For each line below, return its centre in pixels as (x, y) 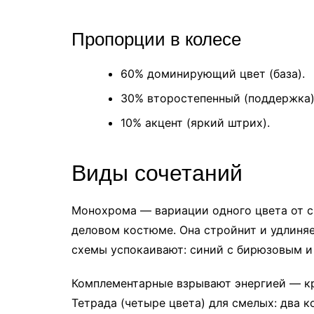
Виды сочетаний (157, 173)
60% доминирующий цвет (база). (213, 73)
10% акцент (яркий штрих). (195, 122)
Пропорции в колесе (156, 39)
